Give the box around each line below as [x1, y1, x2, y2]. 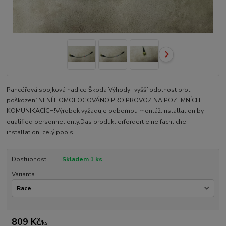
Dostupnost [11, 155, 46, 164]
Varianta [11, 169, 35, 178]
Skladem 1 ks [62, 155, 102, 164]
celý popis [42, 128, 74, 137]
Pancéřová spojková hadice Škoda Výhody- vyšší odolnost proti [7, 86, 192, 94]
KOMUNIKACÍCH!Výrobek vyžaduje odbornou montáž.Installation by [7, 107, 204, 116]
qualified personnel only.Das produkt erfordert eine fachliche [7, 118, 187, 126]
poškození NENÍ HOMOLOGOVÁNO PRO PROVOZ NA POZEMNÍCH [7, 96, 201, 105]
